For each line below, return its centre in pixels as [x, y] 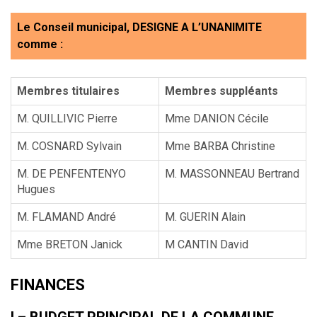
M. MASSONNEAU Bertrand [232, 173]
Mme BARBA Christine [220, 146]
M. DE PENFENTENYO [71, 173]
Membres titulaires [68, 91]
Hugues [36, 189]
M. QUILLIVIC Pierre [67, 118]
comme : [40, 44]
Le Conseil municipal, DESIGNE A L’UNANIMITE [139, 27]
